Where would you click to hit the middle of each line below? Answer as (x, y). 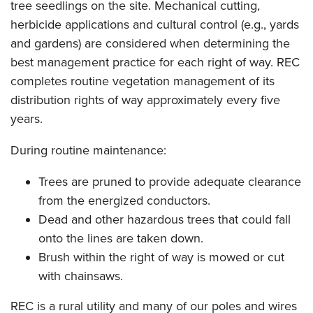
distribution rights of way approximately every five (145, 100)
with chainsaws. (81, 276)
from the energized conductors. (124, 201)
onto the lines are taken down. (121, 239)
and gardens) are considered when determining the (150, 44)
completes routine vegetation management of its (143, 81)
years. (27, 119)
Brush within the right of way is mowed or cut (161, 257)
